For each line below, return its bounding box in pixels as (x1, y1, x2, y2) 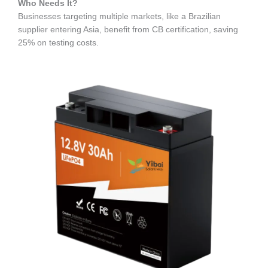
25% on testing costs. (18, 38, 99, 48)
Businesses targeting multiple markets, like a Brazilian (18, 12, 221, 22)
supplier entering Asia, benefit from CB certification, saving (18, 25, 238, 35)
